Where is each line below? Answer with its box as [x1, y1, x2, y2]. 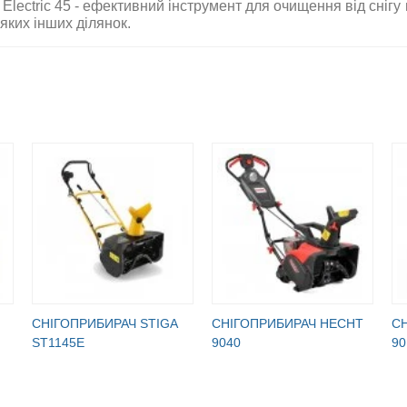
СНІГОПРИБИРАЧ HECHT [212, 315, 363, 331]
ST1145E [32, 334, 84, 350]
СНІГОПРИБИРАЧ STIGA [32, 315, 177, 331]
